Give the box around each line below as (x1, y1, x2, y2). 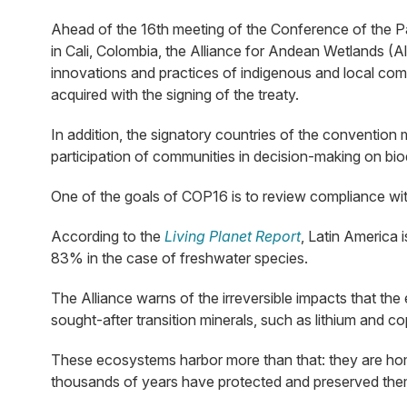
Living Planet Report (164, 227, 301, 246)
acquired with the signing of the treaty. (51, 85, 299, 104)
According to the (51, 227, 164, 246)
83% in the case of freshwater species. (51, 249, 308, 268)
